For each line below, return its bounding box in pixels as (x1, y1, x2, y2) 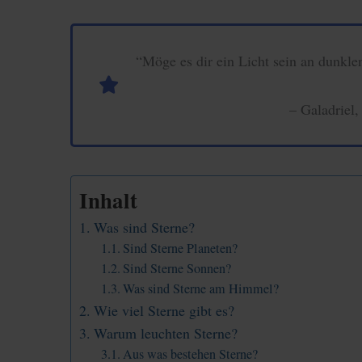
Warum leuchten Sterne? (93, 323, 238, 343)
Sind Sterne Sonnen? (123, 259, 232, 278)
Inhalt (79, 184, 137, 217)
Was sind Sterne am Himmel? (123, 280, 280, 298)
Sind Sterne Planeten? (123, 239, 238, 258)
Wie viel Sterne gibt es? (93, 301, 234, 321)
